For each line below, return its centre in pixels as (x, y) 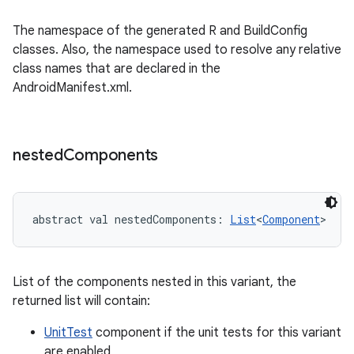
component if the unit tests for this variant (217, 333)
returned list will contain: (81, 301)
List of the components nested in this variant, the (154, 282)
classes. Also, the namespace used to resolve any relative (177, 50)
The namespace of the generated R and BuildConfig (160, 31)
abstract (58, 219)
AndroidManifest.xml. (72, 88)
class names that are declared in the (117, 69)
